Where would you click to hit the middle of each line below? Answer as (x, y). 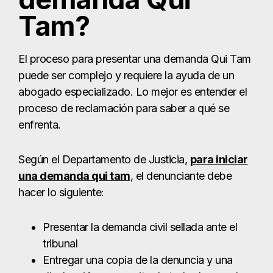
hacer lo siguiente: (61, 193)
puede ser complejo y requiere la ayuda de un (126, 76)
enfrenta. (40, 125)
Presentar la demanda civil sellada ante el (140, 227)
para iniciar (219, 160)
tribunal (60, 244)
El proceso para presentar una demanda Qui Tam (135, 59)
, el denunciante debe (181, 176)
